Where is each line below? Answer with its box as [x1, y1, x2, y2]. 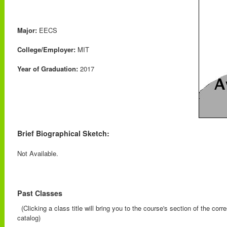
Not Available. [17, 148, 58, 158]
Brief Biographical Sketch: [17, 128, 109, 138]
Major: [17, 25, 37, 35]
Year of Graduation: [17, 64, 78, 73]
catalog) [17, 213, 41, 222]
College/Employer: [17, 45, 75, 54]
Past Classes [17, 188, 62, 198]
